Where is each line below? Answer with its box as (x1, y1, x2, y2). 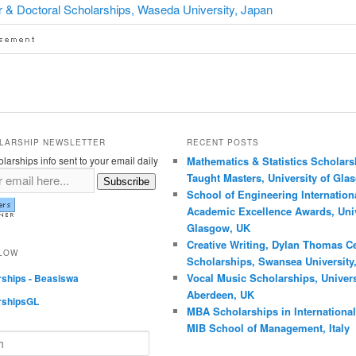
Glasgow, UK (186, 220, 250, 236)
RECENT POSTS (186, 137, 259, 149)
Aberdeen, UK (186, 287, 254, 303)
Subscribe (103, 176, 150, 188)
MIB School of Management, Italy (186, 320, 350, 336)
